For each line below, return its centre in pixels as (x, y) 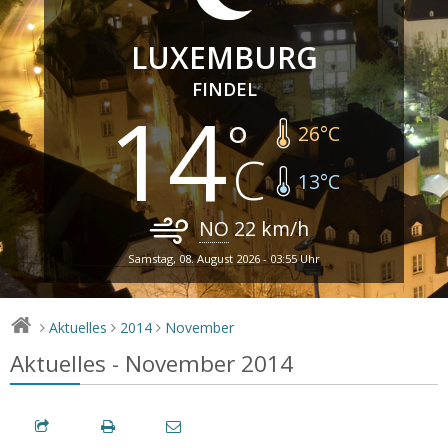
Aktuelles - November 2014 (151, 363)
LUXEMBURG (224, 57)
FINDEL (224, 88)
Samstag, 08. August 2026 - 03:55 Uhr (224, 258)
